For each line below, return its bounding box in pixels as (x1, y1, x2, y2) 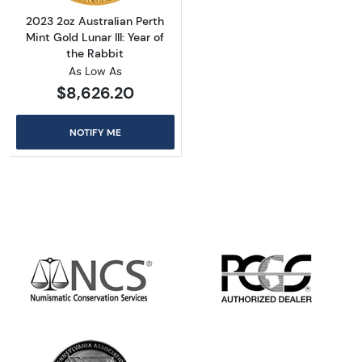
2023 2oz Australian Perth (26, 14, 165, 29)
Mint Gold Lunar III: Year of (26, 30, 165, 45)
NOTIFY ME (69, 126, 121, 139)
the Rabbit (66, 46, 124, 61)
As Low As (68, 64, 122, 79)
